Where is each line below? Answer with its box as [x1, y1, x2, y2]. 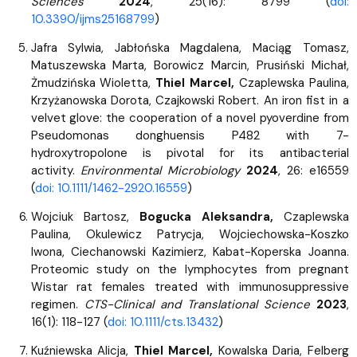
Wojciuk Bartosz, [30, 208, 139, 225]
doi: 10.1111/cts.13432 [107, 313, 218, 330]
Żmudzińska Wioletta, [30, 74, 156, 91]
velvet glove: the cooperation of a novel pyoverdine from [30, 109, 349, 126]
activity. [30, 162, 81, 178]
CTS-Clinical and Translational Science [84, 296, 310, 312]
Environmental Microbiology [80, 162, 241, 178]
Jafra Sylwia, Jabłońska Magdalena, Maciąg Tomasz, [30, 39, 349, 56]
